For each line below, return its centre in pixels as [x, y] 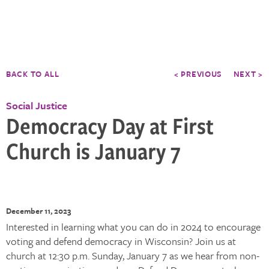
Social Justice [37, 105]
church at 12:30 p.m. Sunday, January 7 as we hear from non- [133, 255]
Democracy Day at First [110, 125]
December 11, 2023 [38, 211]
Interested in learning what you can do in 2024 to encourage [133, 227]
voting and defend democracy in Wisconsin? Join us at [121, 241]
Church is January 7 [93, 150]
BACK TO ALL [33, 74]
